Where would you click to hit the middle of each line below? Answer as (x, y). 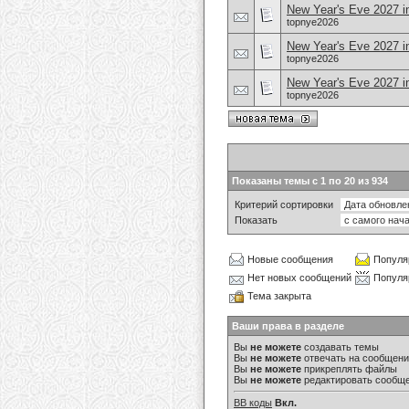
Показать (256, 220)
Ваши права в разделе (288, 326)
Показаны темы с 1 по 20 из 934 (310, 181)
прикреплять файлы (349, 369)
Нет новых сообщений (299, 278)
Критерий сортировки (284, 204)
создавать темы (340, 347)
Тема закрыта (279, 296)
